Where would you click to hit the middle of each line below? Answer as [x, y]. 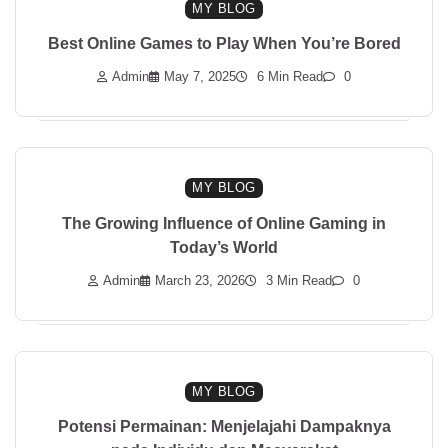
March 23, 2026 [200, 280]
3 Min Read [297, 280]
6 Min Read [288, 77]
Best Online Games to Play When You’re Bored [224, 42]
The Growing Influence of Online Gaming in [224, 222]
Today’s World [224, 246]
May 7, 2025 [200, 77]
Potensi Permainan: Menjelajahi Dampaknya [224, 426]
